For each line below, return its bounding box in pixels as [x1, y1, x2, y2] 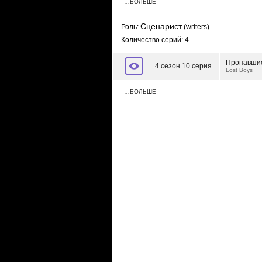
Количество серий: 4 [121, 36, 189, 44]
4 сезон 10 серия [155, 62, 212, 70]
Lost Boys [226, 67, 253, 73]
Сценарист [140, 22, 182, 31]
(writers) [182, 23, 209, 31]
